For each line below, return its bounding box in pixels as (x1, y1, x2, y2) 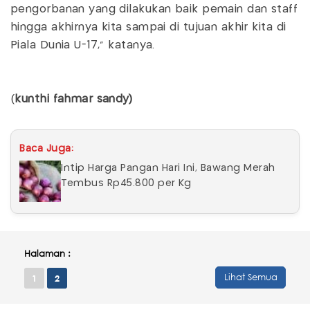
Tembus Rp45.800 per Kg (61, 178, 191, 188)
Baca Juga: (19, 143, 73, 154)
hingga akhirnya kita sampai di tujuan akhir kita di (10, 21, 286, 33)
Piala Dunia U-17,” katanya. (10, 39, 155, 51)
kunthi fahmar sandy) (15, 93, 133, 104)
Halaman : (24, 247, 71, 259)
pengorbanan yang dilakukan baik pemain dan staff (10, 3, 298, 15)
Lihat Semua (224, 271, 277, 284)
